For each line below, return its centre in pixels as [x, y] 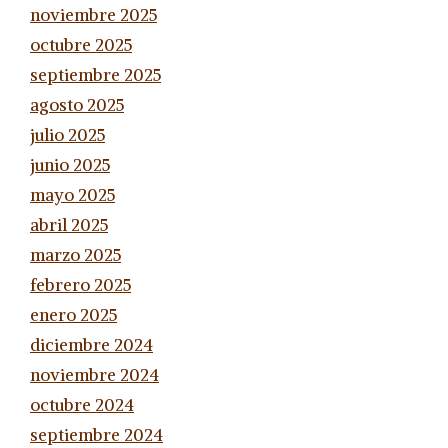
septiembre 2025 [95, 74]
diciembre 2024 [91, 344]
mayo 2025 [72, 194]
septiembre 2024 [96, 434]
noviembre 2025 [93, 14]
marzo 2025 [75, 254]
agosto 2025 [77, 104]
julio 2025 [67, 134]
